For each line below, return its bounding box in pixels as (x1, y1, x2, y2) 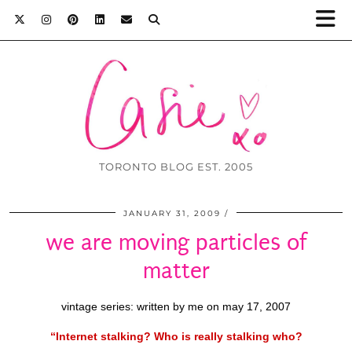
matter (142, 258, 210, 284)
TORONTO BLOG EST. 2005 (99, 160, 253, 174)
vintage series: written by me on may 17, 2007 (61, 301, 291, 313)
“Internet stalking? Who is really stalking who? (49, 331, 302, 343)
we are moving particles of (45, 229, 307, 256)
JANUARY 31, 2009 (123, 208, 221, 219)
